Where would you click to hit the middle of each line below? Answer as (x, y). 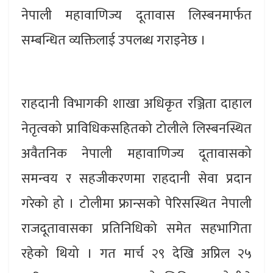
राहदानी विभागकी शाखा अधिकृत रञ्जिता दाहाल (136, 104)
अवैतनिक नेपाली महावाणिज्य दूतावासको (136, 154)
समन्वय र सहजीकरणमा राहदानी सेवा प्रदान (136, 179)
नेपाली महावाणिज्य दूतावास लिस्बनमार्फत (136, 15)
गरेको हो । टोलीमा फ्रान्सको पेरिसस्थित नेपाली (136, 204)
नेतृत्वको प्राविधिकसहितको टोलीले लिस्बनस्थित (136, 129)
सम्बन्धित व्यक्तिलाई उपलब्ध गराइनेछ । (114, 40)
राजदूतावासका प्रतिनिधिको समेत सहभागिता (136, 229)
